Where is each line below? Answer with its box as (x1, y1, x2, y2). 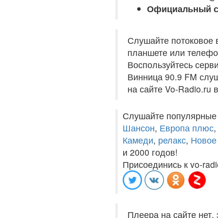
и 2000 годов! (123, 146, 178, 158)
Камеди (123, 134, 153, 146)
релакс (158, 134, 186, 146)
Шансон (123, 122, 155, 134)
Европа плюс (160, 122, 214, 134)
